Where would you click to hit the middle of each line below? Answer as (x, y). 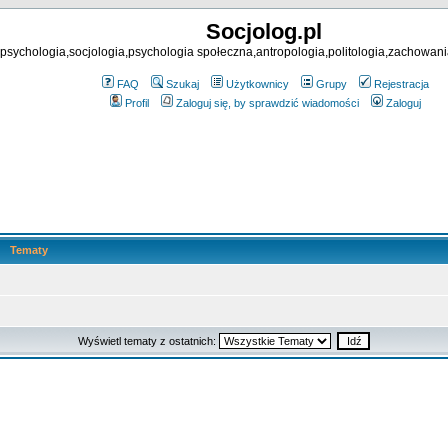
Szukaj (182, 84)
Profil (137, 103)
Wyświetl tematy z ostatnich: (148, 341)
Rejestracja (401, 84)
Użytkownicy (257, 84)
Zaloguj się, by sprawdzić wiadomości (267, 103)
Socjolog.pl (264, 31)
